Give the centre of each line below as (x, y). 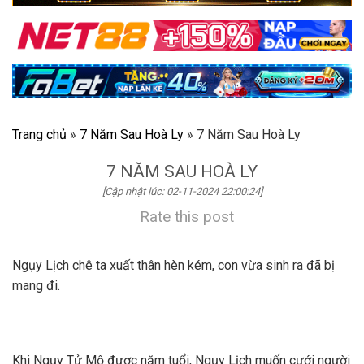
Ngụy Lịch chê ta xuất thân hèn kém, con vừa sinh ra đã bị (173, 266)
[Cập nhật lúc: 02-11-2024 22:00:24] (182, 192)
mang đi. (38, 286)
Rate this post (187, 217)
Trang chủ (39, 135)
